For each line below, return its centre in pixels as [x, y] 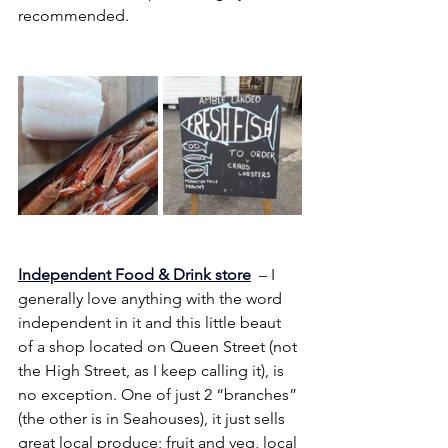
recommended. [73, 15]
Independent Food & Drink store [134, 274]
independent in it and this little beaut [151, 322]
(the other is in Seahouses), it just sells [153, 418]
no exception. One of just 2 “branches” [159, 394]
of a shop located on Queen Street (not [159, 346]
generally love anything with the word [152, 298]
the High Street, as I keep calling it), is [153, 370]
